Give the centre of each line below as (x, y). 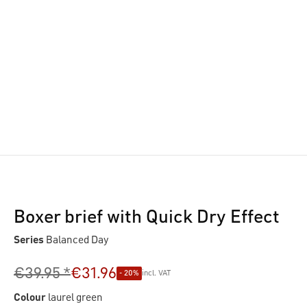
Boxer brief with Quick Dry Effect (147, 217)
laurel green (75, 298)
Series (29, 241)
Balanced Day (76, 241)
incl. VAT (156, 273)
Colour (30, 298)
